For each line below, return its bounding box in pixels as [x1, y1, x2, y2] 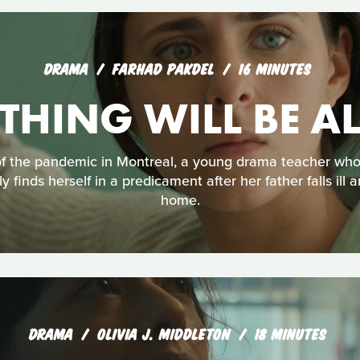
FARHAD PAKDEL [112, 59, 219, 76]
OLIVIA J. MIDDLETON [97, 324, 235, 342]
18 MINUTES [255, 324, 326, 342]
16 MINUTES [239, 59, 311, 76]
